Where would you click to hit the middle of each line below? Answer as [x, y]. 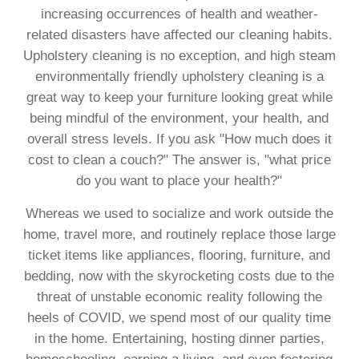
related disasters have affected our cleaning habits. [179, 34]
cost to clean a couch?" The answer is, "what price [179, 159]
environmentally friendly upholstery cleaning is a [179, 76]
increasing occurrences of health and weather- [179, 14]
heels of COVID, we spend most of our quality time [179, 317]
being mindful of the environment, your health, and [179, 118]
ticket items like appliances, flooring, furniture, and [179, 255]
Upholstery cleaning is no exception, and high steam [179, 55]
